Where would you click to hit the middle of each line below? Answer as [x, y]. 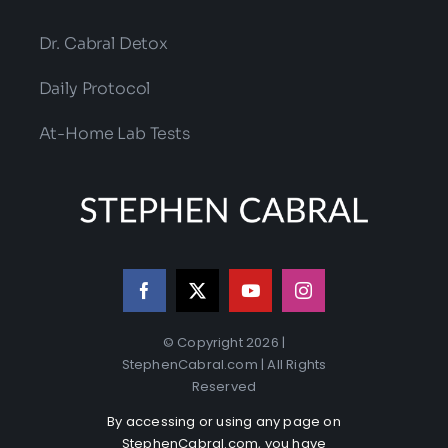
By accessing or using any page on [224, 421]
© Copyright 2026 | [224, 342]
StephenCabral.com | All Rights [224, 364]
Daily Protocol [94, 89]
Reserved [224, 386]
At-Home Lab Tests [114, 134]
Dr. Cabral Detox [103, 44]
